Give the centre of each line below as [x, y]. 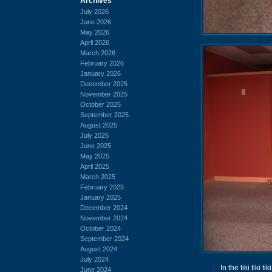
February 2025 [102, 187]
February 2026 [102, 63]
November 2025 [104, 94]
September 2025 [104, 114]
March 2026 [98, 53]
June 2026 [96, 22]
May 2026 [95, 32]
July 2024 [94, 259]
